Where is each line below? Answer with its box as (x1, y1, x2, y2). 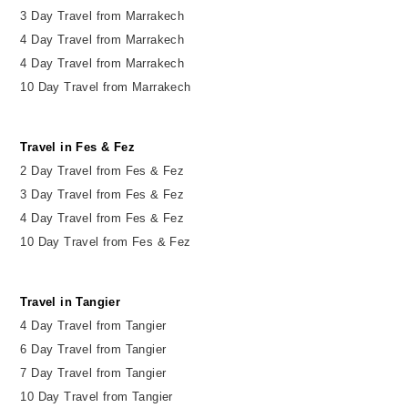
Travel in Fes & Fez (20, 139, 136, 154)
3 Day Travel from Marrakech (20, 8, 185, 23)
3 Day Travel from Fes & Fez (20, 187, 185, 201)
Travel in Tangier (20, 294, 121, 309)
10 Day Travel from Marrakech (20, 79, 191, 94)
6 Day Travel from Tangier (20, 342, 167, 356)
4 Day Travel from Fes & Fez (20, 210, 185, 225)
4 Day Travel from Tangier (20, 318, 167, 332)
